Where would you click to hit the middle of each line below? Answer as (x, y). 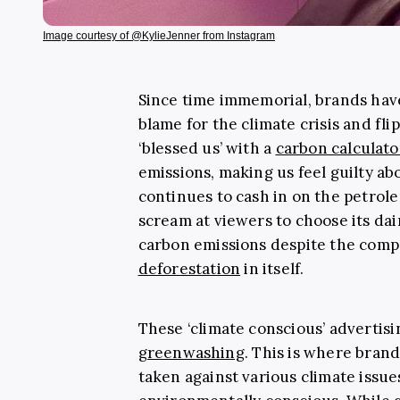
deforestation (189, 268)
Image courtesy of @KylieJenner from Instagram (159, 35)
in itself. (272, 268)
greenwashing (191, 352)
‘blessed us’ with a (207, 148)
